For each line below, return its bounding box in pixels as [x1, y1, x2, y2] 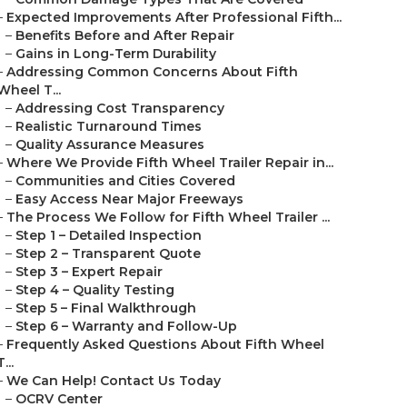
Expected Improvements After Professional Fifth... [6, 9, 342, 25]
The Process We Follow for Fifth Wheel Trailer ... [6, 209, 330, 225]
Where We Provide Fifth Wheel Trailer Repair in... [6, 154, 333, 171]
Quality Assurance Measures [15, 136, 204, 153]
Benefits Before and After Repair [15, 27, 234, 44]
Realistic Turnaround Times [15, 118, 202, 134]
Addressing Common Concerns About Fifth [6, 64, 298, 80]
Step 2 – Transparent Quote [15, 245, 201, 262]
